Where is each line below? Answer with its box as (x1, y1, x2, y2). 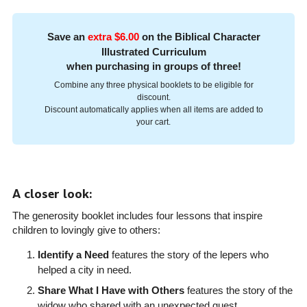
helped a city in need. (37, 263, 132, 275)
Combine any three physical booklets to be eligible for (53, 79, 254, 90)
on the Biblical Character (138, 30, 260, 42)
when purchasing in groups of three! (66, 60, 241, 72)
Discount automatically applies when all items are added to (44, 104, 263, 114)
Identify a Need (37, 248, 109, 260)
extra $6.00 (87, 30, 139, 42)
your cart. (136, 116, 171, 127)
